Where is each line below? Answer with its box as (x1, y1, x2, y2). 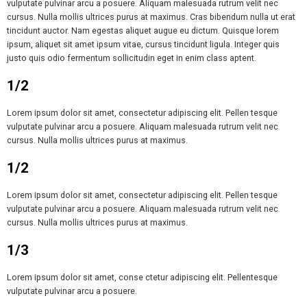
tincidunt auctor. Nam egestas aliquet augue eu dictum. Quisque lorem (7, 25, 279, 36)
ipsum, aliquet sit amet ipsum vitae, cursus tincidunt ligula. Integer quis (7, 38, 280, 49)
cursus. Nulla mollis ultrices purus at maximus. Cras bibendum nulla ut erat (7, 11, 295, 22)
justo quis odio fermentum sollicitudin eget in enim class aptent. (7, 52, 256, 63)
